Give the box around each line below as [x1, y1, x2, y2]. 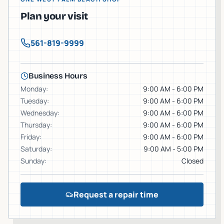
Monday [20, 84, 46, 93]
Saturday [20, 144, 50, 153]
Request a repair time [73, 188, 158, 200]
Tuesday [20, 96, 47, 105]
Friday [20, 132, 39, 141]
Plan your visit [20, 10, 88, 22]
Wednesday [20, 108, 57, 117]
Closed [181, 156, 203, 165]
